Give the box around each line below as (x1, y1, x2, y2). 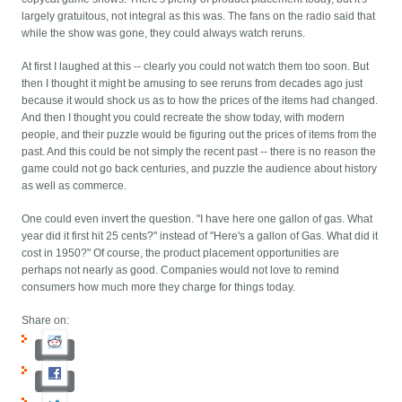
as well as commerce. (22, 179, 127, 193)
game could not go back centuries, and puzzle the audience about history (22, 162, 378, 176)
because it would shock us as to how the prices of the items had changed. (22, 94, 379, 108)
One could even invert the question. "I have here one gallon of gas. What (22, 213, 373, 226)
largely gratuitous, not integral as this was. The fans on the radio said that (22, 10, 376, 23)
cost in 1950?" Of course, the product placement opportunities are (22, 247, 340, 260)
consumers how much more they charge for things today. (22, 281, 296, 294)
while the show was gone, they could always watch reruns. (22, 27, 306, 40)
